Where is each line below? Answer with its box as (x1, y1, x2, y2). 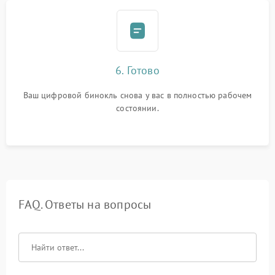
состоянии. (116, 103, 159, 114)
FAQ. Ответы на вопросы (18, 196, 152, 212)
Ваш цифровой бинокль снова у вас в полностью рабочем (23, 90, 252, 101)
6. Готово (115, 63, 160, 77)
